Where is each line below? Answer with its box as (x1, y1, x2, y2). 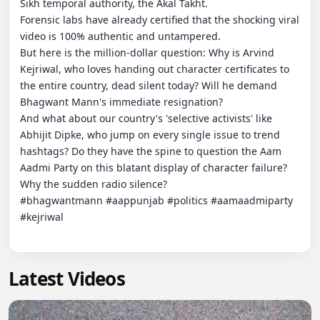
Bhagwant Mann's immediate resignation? (20, 94, 223, 109)
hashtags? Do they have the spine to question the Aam (20, 144, 281, 158)
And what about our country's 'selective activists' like (20, 111, 272, 125)
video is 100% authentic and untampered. (20, 29, 221, 43)
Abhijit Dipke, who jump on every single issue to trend (20, 127, 280, 141)
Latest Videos (9, 265, 125, 291)
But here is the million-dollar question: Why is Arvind (20, 45, 274, 59)
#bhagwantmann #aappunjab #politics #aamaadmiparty (20, 193, 293, 207)
